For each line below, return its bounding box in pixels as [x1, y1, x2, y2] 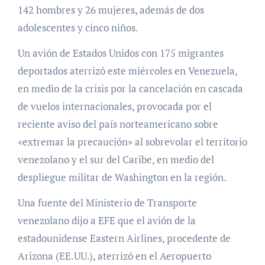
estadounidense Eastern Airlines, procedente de [17, 231, 231, 245]
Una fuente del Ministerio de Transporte [17, 195, 197, 209]
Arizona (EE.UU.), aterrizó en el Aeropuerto [17, 248, 211, 263]
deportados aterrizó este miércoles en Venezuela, [17, 63, 237, 77]
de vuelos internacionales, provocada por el [17, 99, 212, 113]
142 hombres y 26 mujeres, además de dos [17, 2, 204, 17]
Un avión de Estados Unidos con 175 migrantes [17, 46, 224, 60]
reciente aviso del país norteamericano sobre [17, 117, 218, 131]
